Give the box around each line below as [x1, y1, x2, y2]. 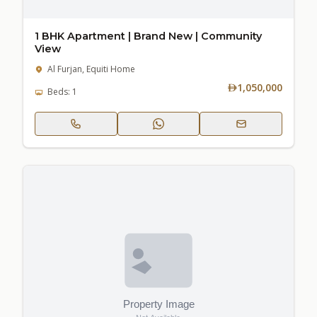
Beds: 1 [47, 86, 77, 98]
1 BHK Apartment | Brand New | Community [35, 30, 262, 42]
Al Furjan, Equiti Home [47, 63, 135, 75]
